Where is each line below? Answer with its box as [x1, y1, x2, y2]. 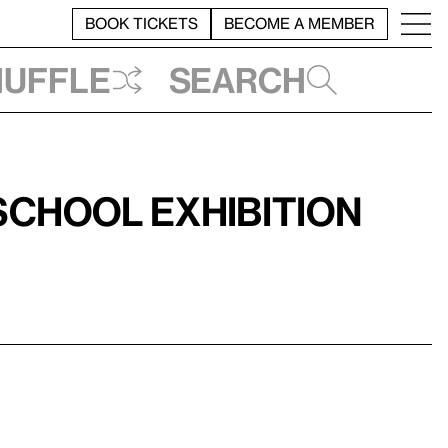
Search [169, 59, 306, 100]
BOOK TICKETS [85, 14, 198, 32]
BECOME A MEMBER [224, 14, 375, 32]
